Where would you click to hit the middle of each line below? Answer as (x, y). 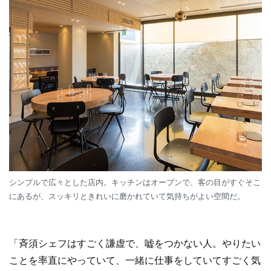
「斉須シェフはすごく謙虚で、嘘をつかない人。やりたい (135, 244)
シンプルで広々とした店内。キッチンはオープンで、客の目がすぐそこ (135, 183)
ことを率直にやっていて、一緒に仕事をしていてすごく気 (135, 261)
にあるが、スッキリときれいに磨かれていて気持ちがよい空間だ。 (127, 197)
